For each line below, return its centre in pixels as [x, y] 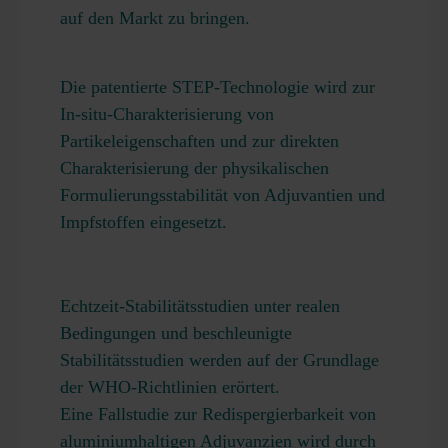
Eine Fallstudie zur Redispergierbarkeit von [218, 414]
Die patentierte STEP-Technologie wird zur [217, 87]
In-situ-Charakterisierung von [167, 114]
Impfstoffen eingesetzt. [143, 222]
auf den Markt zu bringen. [155, 18]
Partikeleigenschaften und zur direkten [199, 141]
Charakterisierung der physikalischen [194, 168]
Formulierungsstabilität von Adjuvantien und [222, 195]
